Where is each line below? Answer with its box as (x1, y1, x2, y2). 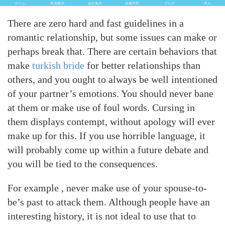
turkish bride (32, 59, 84, 71)
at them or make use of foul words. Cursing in (8, 101, 195, 113)
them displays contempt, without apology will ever (8, 116, 215, 127)
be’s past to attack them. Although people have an (8, 196, 210, 207)
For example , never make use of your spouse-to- (8, 182, 207, 193)
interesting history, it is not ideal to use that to (8, 210, 196, 221)
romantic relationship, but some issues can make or (8, 31, 217, 43)
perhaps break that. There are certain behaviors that (8, 45, 217, 57)
